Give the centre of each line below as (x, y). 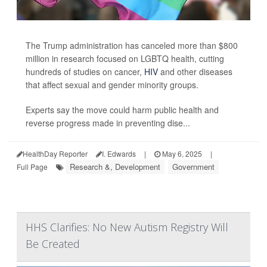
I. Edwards (119, 153)
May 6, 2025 (181, 153)
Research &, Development (115, 166)
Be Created (53, 243)
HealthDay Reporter (55, 153)
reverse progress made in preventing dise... (108, 122)
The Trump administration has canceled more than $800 (132, 45)
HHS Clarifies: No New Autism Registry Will (127, 227)
